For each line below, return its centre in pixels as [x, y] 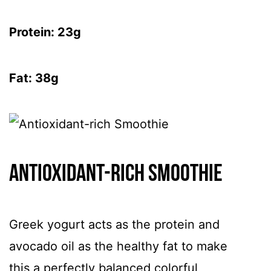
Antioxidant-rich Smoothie [116, 175]
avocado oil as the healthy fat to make [118, 246]
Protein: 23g [45, 32]
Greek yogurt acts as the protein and [114, 224]
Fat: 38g [34, 78]
